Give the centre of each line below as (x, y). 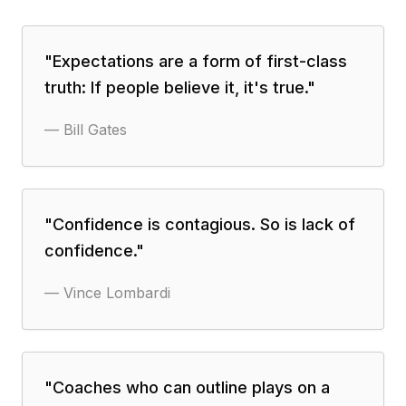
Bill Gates (95, 130)
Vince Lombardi (117, 293)
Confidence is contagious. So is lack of (204, 224)
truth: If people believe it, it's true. (176, 87)
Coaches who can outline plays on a (191, 387)
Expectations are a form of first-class (200, 61)
